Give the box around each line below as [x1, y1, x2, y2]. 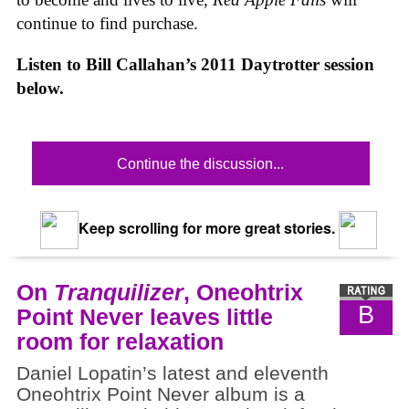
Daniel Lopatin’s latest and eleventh [16, 362, 329, 384]
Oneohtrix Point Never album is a [16, 383, 305, 405]
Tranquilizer [54, 278, 184, 305]
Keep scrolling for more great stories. [74, 216, 335, 238]
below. [16, 78, 64, 98]
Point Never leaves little [16, 303, 273, 330]
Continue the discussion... [117, 155, 285, 172]
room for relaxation [16, 328, 224, 354]
